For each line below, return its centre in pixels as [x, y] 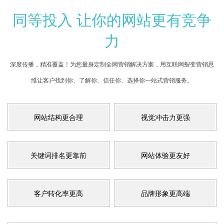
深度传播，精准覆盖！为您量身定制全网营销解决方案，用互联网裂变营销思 [112, 64]
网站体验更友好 [165, 155]
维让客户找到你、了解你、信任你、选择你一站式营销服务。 [112, 80]
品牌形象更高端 [165, 193]
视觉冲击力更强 [165, 117]
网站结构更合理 [59, 117]
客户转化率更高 [59, 193]
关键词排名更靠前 [59, 155]
